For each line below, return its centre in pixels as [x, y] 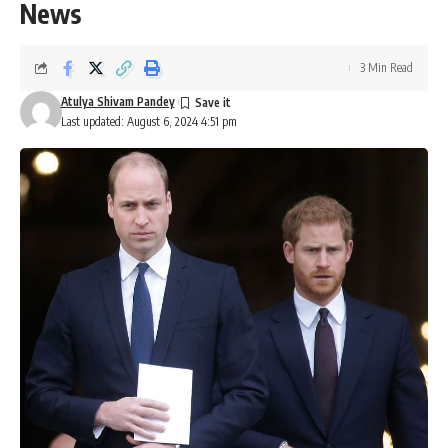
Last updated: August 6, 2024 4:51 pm [148, 122]
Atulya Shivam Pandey [117, 102]
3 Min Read [386, 68]
